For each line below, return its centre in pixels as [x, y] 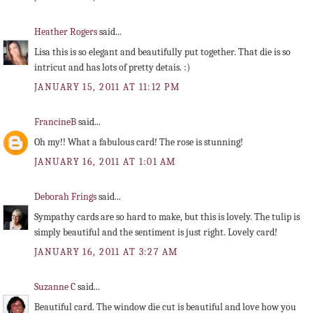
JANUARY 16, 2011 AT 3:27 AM [106, 252]
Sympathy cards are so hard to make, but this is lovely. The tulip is [167, 217]
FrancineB [56, 122]
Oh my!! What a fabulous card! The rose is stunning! [139, 142]
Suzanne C [56, 286]
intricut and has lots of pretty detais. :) [112, 68]
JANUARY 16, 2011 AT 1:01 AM [105, 162]
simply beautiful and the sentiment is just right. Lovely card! [156, 232]
